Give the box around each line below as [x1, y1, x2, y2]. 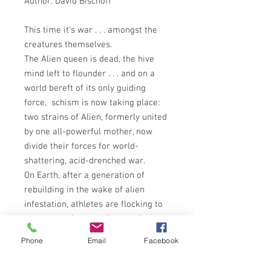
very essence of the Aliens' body [24, 256, 151, 268]
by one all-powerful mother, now [24, 126, 152, 137]
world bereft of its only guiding [24, 82, 146, 94]
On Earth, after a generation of [24, 169, 145, 181]
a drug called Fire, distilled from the [24, 242, 166, 253]
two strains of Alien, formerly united [24, 111, 167, 123]
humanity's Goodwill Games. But [24, 213, 151, 224]
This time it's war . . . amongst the [24, 24, 157, 36]
